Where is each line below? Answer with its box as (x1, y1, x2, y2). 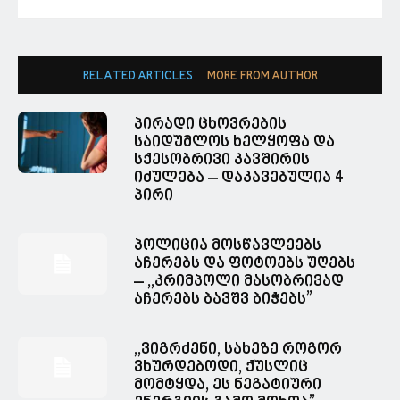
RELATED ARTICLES (82, 70, 193, 85)
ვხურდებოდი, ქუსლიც (134, 358, 308, 378)
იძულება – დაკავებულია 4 (134, 169, 344, 188)
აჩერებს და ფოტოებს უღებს (134, 254, 355, 274)
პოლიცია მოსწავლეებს (134, 237, 321, 256)
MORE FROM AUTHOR (206, 70, 318, 85)
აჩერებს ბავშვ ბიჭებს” (134, 290, 312, 310)
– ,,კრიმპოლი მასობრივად (134, 272, 344, 292)
